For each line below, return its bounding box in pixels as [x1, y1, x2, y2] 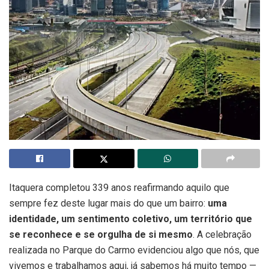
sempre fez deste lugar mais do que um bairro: [9, 197, 208, 209]
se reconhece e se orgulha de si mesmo [9, 228, 193, 240]
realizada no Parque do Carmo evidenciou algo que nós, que [9, 244, 259, 256]
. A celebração [193, 228, 252, 240]
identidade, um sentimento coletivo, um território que [9, 213, 252, 225]
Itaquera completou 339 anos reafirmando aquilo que [9, 181, 229, 193]
